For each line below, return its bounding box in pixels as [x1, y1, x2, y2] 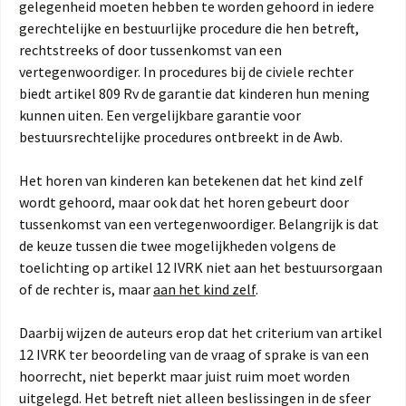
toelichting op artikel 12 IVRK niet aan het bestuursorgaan [19, 258, 382, 277]
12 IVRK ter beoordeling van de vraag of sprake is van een [19, 345, 369, 364]
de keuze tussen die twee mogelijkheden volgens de [19, 237, 336, 256]
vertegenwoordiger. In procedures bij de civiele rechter [19, 63, 353, 82]
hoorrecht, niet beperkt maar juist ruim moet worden [19, 367, 350, 386]
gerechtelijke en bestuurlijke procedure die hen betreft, [19, 19, 359, 38]
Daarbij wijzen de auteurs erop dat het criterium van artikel [19, 324, 382, 343]
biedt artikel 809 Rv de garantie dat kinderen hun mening [19, 84, 370, 103]
